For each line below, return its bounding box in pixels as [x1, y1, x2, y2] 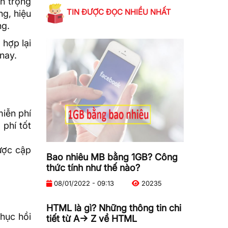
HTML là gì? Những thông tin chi [46, 202, 181, 213]
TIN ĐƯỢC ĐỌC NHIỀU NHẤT [67, 7, 171, 17]
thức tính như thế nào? [46, 162, 140, 173]
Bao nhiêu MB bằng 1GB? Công [46, 151, 178, 162]
